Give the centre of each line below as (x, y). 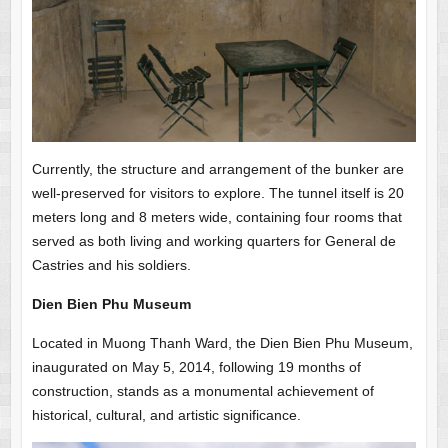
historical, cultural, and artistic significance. (166, 415)
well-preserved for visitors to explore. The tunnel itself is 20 (217, 193)
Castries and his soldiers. (111, 265)
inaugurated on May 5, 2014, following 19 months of (196, 367)
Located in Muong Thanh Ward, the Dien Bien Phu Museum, (222, 343)
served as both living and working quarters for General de (213, 241)
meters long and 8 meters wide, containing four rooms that (216, 217)
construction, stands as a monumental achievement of (202, 391)
